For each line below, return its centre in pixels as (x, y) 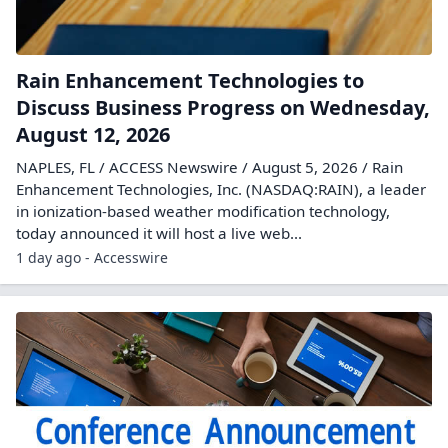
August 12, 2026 (93, 134)
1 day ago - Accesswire (92, 257)
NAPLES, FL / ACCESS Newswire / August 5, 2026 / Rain (209, 167)
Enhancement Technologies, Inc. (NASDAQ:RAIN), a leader (221, 189)
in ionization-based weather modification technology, (203, 211)
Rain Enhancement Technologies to (190, 80)
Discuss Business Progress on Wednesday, (223, 107)
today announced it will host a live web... (159, 233)
